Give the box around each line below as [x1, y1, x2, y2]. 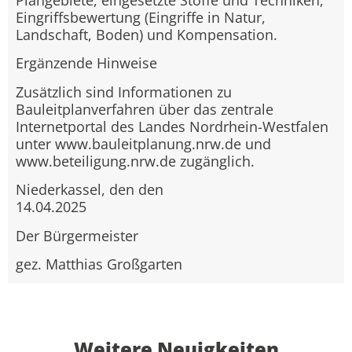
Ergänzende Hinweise [16, 53, 157, 73]
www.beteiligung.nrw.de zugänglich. [16, 151, 255, 170]
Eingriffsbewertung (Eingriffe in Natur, [16, 7, 266, 27]
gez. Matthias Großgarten [16, 254, 182, 273]
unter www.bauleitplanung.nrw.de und [16, 134, 271, 153]
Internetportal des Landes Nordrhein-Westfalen [16, 116, 328, 136]
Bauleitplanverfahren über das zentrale [16, 99, 273, 119]
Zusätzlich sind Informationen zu [16, 82, 232, 101]
